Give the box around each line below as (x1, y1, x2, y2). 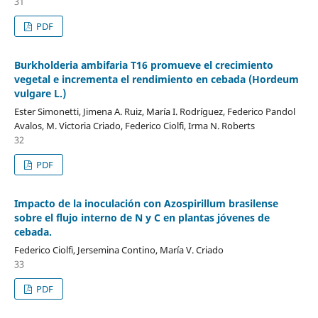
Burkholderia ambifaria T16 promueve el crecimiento (13, 58, 273, 72)
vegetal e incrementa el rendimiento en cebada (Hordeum (13, 72, 299, 87)
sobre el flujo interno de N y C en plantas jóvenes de (13, 211, 270, 225)
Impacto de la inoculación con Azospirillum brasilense (13, 197, 278, 211)
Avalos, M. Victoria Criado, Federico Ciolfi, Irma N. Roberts (13, 119, 255, 133)
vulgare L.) (13, 87, 66, 101)
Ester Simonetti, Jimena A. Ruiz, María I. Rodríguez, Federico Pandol (13, 105, 295, 119)
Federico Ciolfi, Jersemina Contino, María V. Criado (13, 243, 224, 257)
